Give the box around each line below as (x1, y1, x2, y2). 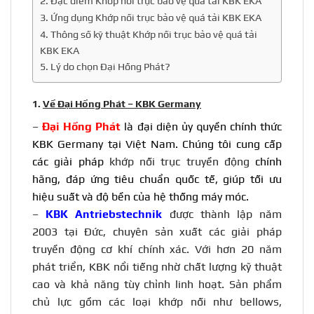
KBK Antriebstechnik (46, 207, 163, 221)
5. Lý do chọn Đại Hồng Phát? (40, 60, 170, 73)
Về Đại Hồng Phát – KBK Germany (43, 98, 201, 110)
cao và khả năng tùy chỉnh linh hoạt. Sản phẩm (32, 277, 282, 291)
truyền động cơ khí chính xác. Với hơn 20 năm (32, 242, 282, 256)
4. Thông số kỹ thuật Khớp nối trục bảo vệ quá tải (40, 28, 257, 41)
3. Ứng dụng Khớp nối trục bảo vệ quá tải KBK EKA (40, 11, 261, 24)
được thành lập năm (162, 207, 282, 221)
